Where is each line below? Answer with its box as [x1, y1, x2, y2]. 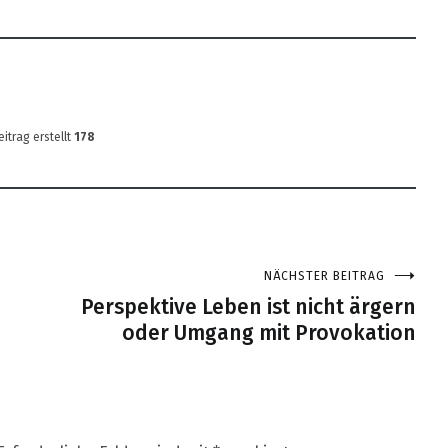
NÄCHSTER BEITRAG [264, 268, 385, 283]
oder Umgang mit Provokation [122, 319, 416, 346]
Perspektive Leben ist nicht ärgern [81, 293, 416, 320]
